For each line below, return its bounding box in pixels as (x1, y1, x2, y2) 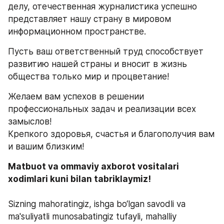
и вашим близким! (8, 141, 84, 151)
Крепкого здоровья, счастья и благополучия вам (8, 129, 214, 139)
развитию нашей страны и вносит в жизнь (8, 59, 187, 69)
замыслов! (8, 116, 54, 126)
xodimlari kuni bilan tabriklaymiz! (8, 174, 151, 184)
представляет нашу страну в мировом (8, 14, 171, 24)
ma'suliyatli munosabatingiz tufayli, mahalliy (8, 211, 176, 221)
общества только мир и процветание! (8, 71, 171, 81)
